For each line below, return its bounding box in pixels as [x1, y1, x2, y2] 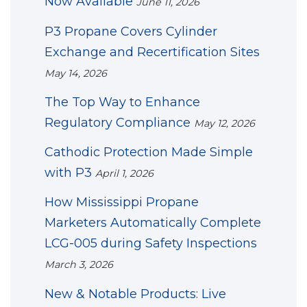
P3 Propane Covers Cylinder [45, 23, 217, 39]
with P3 [45, 165, 92, 181]
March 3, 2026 [45, 258, 113, 271]
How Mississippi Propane [45, 195, 199, 210]
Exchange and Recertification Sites [45, 44, 260, 60]
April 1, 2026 [95, 167, 153, 180]
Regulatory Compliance [45, 114, 191, 130]
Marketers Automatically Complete [45, 215, 261, 231]
